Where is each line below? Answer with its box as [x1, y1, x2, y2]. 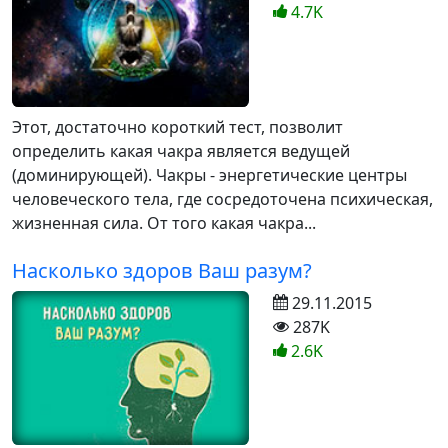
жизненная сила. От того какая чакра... [12, 211, 316, 234]
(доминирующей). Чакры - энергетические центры [12, 163, 407, 186]
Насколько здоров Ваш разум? [12, 256, 312, 284]
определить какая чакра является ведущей [12, 139, 350, 162]
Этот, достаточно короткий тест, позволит [12, 115, 343, 138]
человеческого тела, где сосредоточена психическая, [12, 187, 433, 210]
